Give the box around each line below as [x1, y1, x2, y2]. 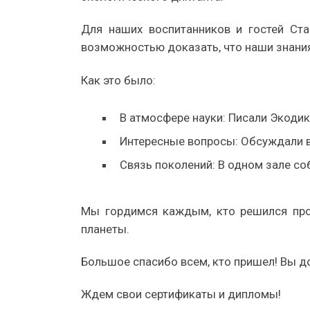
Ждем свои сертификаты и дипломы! [81, 286, 281, 301]
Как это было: [81, 73, 156, 87]
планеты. [81, 221, 129, 236]
